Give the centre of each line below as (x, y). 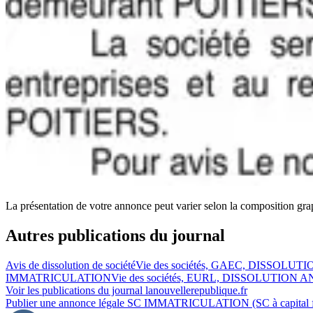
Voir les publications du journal (75, 291)
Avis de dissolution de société (71, 265)
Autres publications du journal (115, 236)
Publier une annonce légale (66, 303)
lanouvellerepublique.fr (196, 291)
